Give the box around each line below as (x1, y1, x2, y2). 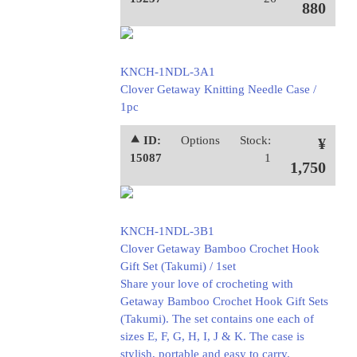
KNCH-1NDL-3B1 (120, 225, 214, 237)
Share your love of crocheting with (120, 277, 293, 290)
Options (181, 134, 221, 147)
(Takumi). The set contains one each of (120, 312, 314, 325)
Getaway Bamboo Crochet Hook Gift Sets (120, 295, 328, 308)
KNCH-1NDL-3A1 (120, 65, 215, 78)
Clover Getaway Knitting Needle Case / (120, 83, 316, 96)
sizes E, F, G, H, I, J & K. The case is (120, 330, 304, 343)
